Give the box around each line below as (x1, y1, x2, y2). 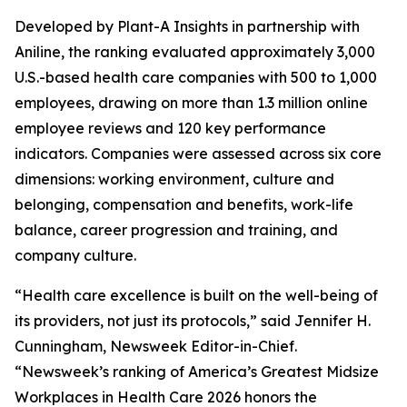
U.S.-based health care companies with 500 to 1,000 (15, 68, 377, 86)
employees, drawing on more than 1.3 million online (15, 94, 368, 112)
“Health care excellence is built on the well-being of (15, 286, 378, 304)
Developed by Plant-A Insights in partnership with (15, 17, 360, 35)
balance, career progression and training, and (15, 221, 338, 239)
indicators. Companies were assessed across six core (15, 144, 382, 163)
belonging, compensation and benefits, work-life (15, 195, 353, 213)
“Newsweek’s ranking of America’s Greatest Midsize (15, 362, 379, 381)
